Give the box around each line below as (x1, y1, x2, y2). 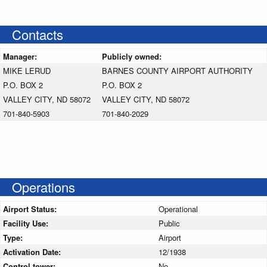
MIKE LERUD (3, 64, 51, 76)
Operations (12, 177, 75, 196)
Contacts (12, 24, 63, 44)
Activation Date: (3, 246, 63, 257)
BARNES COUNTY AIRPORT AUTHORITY (102, 64, 253, 76)
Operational (159, 203, 198, 215)
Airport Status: (3, 203, 59, 215)
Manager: (3, 50, 39, 62)
